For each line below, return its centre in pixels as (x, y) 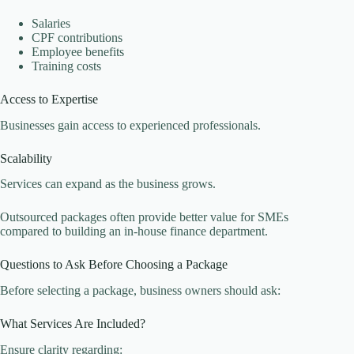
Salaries (51, 23)
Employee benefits (78, 51)
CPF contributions (77, 37)
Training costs (66, 66)
